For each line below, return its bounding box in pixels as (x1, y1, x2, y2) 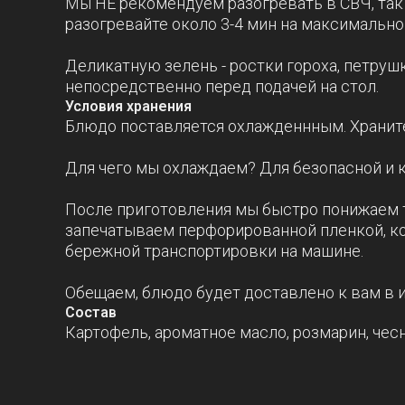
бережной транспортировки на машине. (65, 241, 363, 260)
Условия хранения (65, 98, 192, 115)
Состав (65, 304, 117, 321)
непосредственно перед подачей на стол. (65, 77, 379, 96)
